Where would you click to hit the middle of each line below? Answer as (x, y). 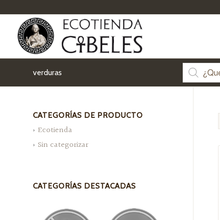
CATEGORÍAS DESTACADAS (84, 186)
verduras (47, 72)
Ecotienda (55, 130)
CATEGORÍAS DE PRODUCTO (88, 115)
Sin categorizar (63, 145)
